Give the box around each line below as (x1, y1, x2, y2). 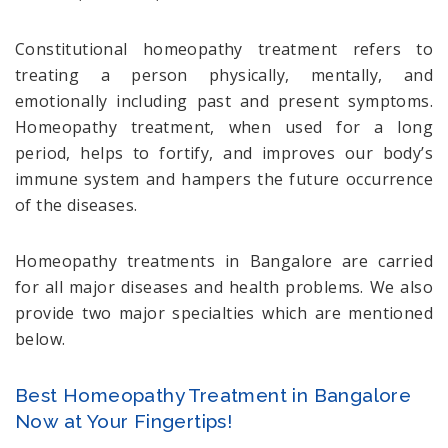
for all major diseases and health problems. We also (15, 275, 433, 298)
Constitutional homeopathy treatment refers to (15, 37, 433, 60)
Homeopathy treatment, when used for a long (15, 115, 433, 138)
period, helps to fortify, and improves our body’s (15, 141, 433, 164)
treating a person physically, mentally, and (15, 63, 433, 86)
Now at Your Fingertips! (15, 409, 233, 432)
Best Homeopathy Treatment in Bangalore (15, 383, 412, 406)
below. (15, 327, 66, 350)
